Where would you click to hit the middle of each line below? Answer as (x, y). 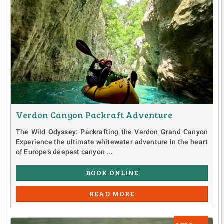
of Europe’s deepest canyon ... (64, 152)
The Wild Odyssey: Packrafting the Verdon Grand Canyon (112, 132)
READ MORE (112, 194)
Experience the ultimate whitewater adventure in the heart (112, 142)
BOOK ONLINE (112, 173)
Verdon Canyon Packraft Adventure (94, 115)
